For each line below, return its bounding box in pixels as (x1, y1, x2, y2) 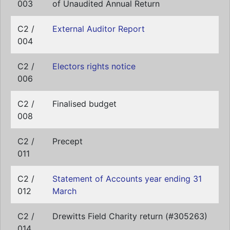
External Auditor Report (52, 24, 145, 34)
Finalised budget (52, 99, 117, 109)
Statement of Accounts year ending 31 (52, 174, 202, 184)
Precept (52, 136, 83, 146)
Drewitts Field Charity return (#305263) (52, 211, 207, 221)
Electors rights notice (52, 61, 136, 71)
